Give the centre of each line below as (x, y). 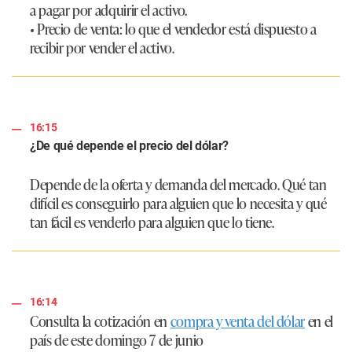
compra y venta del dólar (238, 320)
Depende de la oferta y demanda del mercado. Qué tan (178, 183)
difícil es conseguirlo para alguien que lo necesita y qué (178, 202)
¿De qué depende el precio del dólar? (130, 145)
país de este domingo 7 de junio (117, 339)
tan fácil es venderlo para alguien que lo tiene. (152, 221)
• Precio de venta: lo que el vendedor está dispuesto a (173, 28)
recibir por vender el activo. (102, 47)
